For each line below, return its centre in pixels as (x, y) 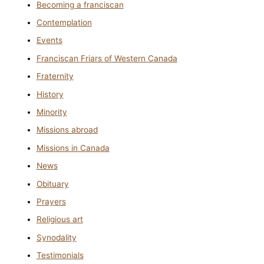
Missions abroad (67, 130)
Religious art (60, 220)
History (50, 94)
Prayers (51, 202)
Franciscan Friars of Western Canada (107, 58)
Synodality (56, 237)
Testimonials (60, 255)
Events (49, 40)
